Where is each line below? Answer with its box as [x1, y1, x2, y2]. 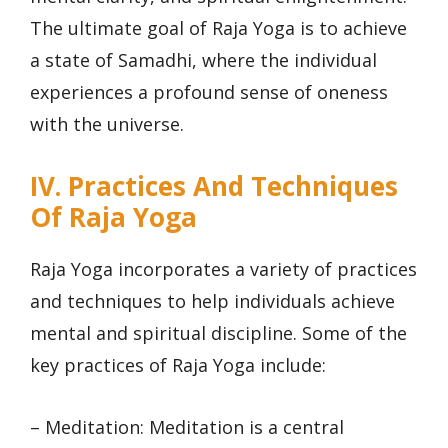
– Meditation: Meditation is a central [30, 415, 344, 440]
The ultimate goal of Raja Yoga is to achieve [30, 16, 407, 41]
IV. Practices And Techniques [30, 167, 398, 204]
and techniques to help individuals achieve [30, 288, 395, 313]
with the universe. [30, 112, 184, 137]
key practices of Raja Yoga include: [30, 352, 326, 377]
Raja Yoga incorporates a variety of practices [30, 256, 417, 281]
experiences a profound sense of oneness [30, 80, 388, 105]
